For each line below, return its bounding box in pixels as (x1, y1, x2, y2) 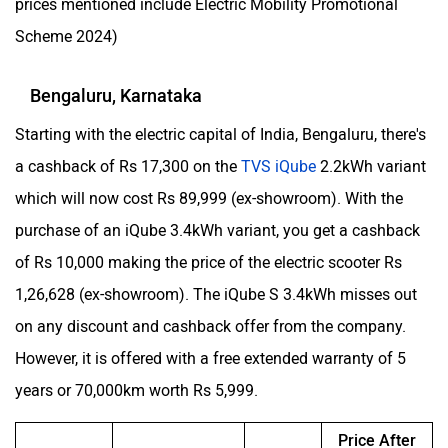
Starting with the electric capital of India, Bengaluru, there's (15, 124, 426, 144)
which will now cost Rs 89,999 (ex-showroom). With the (15, 188, 403, 208)
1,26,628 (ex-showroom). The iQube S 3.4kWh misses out (15, 284, 417, 304)
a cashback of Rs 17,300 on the (15, 156, 241, 176)
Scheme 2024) (15, 26, 118, 46)
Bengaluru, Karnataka (30, 84, 202, 107)
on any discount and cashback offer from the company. (15, 316, 406, 336)
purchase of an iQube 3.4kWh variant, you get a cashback (15, 220, 420, 240)
